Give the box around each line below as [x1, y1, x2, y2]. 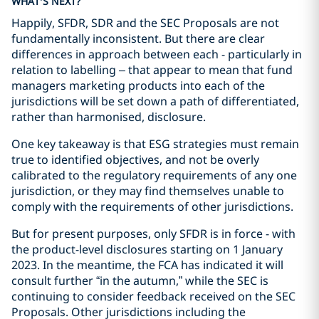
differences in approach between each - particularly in [11, 46, 302, 62]
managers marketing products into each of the [11, 78, 265, 93]
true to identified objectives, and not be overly [11, 152, 259, 167]
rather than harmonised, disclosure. [11, 109, 206, 125]
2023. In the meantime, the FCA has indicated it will [11, 257, 283, 273]
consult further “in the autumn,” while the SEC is [11, 273, 268, 288]
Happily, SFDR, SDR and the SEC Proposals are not [11, 15, 279, 31]
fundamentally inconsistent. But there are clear [11, 31, 265, 46]
